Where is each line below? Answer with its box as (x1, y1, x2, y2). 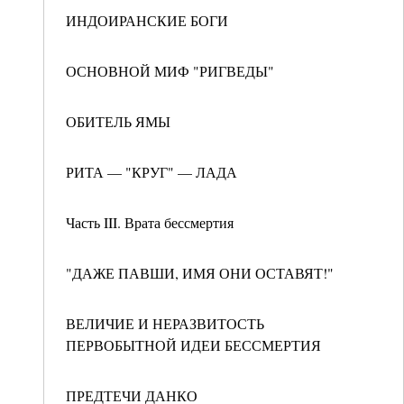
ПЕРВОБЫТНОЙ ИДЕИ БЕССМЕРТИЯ (66, 335, 321, 354)
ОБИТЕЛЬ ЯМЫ (66, 112, 170, 131)
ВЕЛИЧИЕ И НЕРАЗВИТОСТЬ (66, 314, 264, 333)
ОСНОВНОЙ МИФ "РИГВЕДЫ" (66, 61, 274, 80)
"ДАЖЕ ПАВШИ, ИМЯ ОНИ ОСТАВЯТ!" (66, 263, 334, 282)
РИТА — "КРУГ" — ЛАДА (66, 162, 237, 181)
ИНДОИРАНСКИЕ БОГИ (66, 11, 228, 30)
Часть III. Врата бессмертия (66, 213, 234, 232)
